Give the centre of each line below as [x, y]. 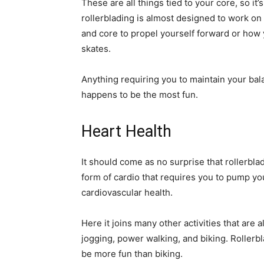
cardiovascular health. [127, 192]
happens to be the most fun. [140, 95]
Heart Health [126, 131]
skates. [96, 49]
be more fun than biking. [132, 254]
